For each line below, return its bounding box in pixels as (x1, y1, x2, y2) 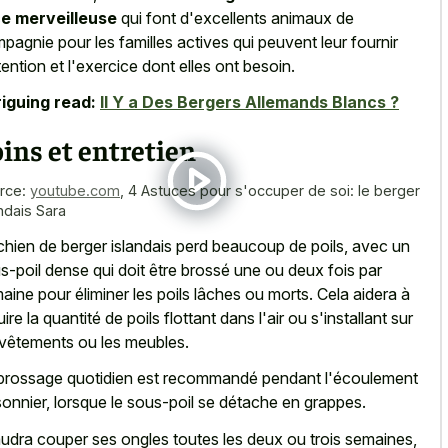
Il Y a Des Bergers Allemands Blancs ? (100, 92, 399, 113)
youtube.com (30, 182, 120, 200)
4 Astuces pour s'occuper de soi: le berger (128, 182, 420, 200)
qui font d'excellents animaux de (117, 7, 354, 28)
